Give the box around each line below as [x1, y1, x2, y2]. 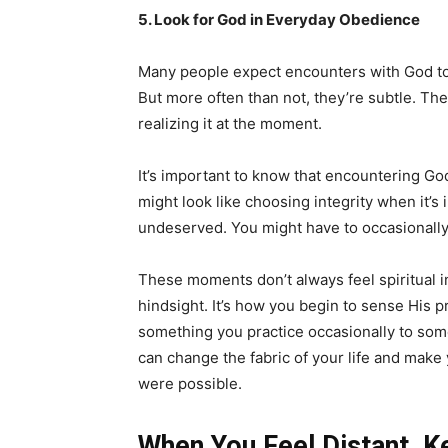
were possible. [138, 374, 242, 393]
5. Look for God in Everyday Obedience [138, 10, 420, 29]
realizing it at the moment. [138, 114, 322, 133]
